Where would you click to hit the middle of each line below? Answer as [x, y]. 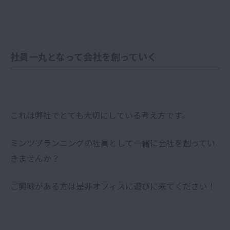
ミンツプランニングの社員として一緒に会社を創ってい [113, 142]
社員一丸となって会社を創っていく [83, 56]
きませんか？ [35, 158]
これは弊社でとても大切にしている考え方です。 [100, 115]
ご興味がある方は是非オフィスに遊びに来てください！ [113, 186]
